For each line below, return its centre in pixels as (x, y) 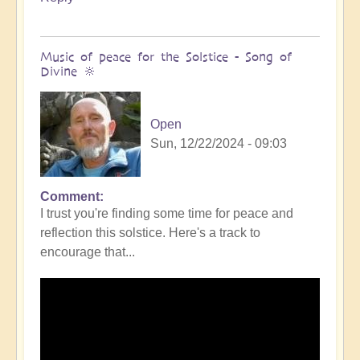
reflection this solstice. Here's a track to (150, 232)
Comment (70, 196)
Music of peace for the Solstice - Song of (166, 56)
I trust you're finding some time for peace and (167, 213)
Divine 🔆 (68, 71)
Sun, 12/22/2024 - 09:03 (219, 143)
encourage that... (88, 252)
